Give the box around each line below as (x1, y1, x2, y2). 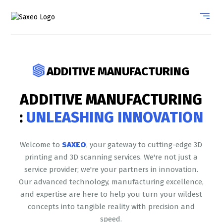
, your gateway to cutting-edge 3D (86, 140, 202, 149)
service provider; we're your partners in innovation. (24, 165, 198, 174)
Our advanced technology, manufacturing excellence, (18, 177, 204, 186)
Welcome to (20, 140, 62, 149)
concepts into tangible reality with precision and (27, 202, 195, 211)
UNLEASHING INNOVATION (22, 109, 203, 126)
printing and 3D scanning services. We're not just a (24, 153, 198, 162)
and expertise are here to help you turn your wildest (20, 190, 202, 199)
